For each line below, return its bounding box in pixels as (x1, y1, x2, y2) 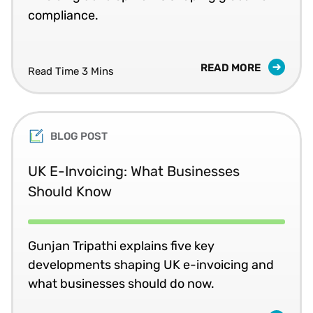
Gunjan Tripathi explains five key (28, 238, 214, 254)
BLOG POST (50, 129, 108, 143)
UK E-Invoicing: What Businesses (28, 162, 240, 180)
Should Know (28, 182, 112, 200)
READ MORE (201, 61, 263, 74)
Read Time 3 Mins (28, 64, 114, 78)
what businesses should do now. (28, 275, 214, 291)
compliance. (28, 7, 99, 23)
